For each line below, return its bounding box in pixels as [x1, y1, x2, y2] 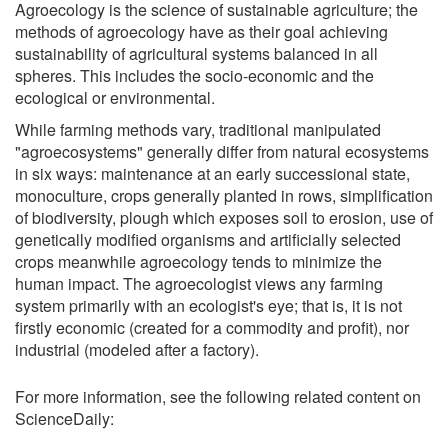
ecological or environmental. [15, 86, 215, 109]
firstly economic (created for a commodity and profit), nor [15, 316, 409, 339]
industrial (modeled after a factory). [15, 338, 259, 361]
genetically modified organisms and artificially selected [15, 228, 401, 251]
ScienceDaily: [15, 407, 114, 430]
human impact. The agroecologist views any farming [15, 272, 383, 295]
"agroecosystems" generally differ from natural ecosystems [15, 140, 429, 163]
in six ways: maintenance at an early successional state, [15, 162, 410, 185]
